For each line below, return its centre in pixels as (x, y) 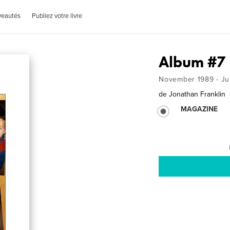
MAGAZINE (199, 109)
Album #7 (193, 62)
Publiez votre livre (57, 16)
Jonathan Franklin (197, 94)
